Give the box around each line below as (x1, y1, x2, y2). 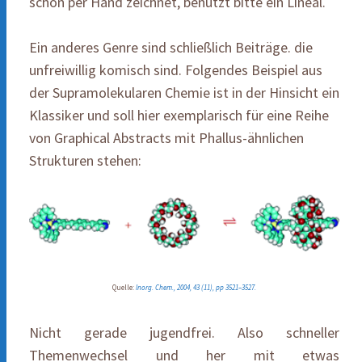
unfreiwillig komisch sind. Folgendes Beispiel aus (29, 61, 322, 80)
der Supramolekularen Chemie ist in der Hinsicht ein (29, 83, 339, 103)
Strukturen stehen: (29, 151, 141, 170)
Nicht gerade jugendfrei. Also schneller (29, 323, 339, 343)
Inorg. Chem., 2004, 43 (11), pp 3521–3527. (136, 283, 256, 293)
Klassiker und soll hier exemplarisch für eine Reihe (29, 106, 329, 125)
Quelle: (112, 283, 136, 293)
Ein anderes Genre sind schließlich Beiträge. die (29, 38, 313, 57)
